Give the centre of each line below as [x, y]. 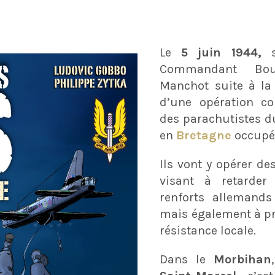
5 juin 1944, [221, 52]
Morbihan [242, 259]
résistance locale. [208, 230]
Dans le [187, 259]
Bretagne [206, 135]
